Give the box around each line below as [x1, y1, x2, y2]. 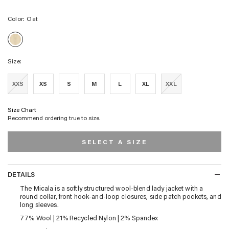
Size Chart [8, 105, 36, 113]
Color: [8, 14, 25, 22]
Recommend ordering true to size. [8, 113, 101, 122]
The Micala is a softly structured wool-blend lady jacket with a [20, 183, 203, 192]
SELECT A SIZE [82, 137, 147, 146]
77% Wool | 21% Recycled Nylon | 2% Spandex [20, 213, 158, 222]
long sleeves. [20, 199, 59, 209]
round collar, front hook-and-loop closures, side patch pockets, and [20, 191, 221, 200]
